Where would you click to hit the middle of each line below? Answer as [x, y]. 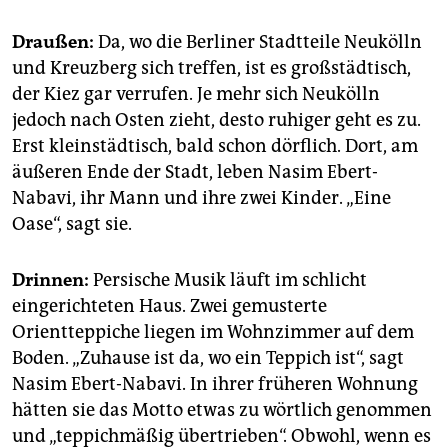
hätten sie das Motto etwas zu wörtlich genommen [222, 410]
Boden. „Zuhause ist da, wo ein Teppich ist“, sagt [208, 358]
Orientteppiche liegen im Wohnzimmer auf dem [213, 332]
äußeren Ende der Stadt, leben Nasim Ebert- [195, 172]
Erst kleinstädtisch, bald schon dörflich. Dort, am [215, 146]
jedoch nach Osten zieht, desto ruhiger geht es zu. [216, 120]
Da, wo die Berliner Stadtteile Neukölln [258, 42]
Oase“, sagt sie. [72, 224]
